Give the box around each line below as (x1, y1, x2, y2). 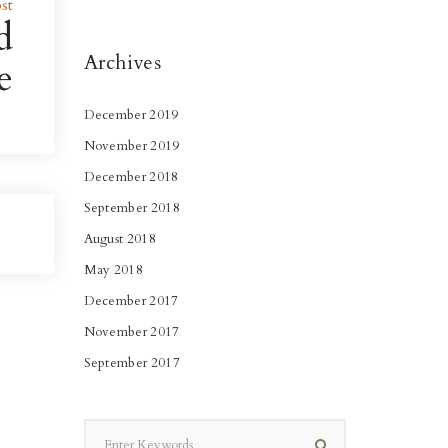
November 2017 (83, 322, 180, 341)
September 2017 (83, 353, 180, 372)
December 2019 (83, 105, 179, 124)
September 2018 (83, 198, 180, 217)
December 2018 (83, 167, 179, 186)
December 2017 (83, 291, 179, 310)
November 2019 (83, 136, 180, 155)
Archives (83, 48, 162, 76)
